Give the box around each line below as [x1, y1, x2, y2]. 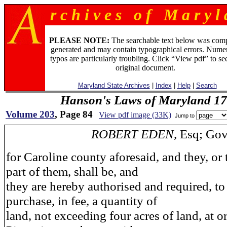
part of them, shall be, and [6, 164, 138, 178]
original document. [115, 63, 175, 72]
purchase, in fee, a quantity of [6, 194, 157, 208]
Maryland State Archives [78, 82, 150, 89]
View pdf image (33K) [99, 110, 171, 119]
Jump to [173, 112, 196, 119]
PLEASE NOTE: [49, 36, 109, 45]
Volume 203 [6, 109, 55, 120]
